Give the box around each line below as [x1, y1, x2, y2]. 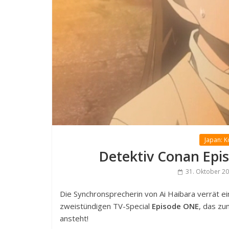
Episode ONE [152, 201, 199, 212]
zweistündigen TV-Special [60, 201, 152, 212]
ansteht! [60, 213, 88, 224]
